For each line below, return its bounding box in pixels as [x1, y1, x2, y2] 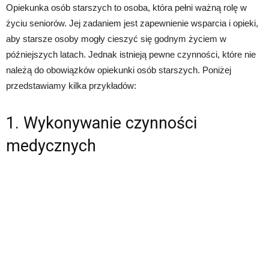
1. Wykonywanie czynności [6, 113, 197, 133]
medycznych [6, 136, 96, 156]
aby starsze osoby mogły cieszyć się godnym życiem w [6, 34, 226, 44]
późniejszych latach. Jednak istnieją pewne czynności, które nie [6, 49, 256, 59]
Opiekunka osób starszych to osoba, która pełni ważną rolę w [6, 2, 247, 13]
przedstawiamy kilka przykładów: [6, 80, 136, 91]
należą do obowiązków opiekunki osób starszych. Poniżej [6, 65, 231, 75]
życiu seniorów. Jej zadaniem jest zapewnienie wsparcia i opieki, [6, 18, 258, 28]
